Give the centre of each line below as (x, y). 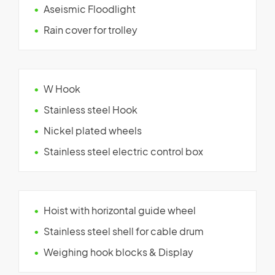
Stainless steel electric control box (123, 151)
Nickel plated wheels (93, 130)
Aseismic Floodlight (90, 9)
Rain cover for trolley (91, 29)
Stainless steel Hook (91, 109)
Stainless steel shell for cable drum (124, 231)
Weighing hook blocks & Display (118, 252)
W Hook (62, 88)
